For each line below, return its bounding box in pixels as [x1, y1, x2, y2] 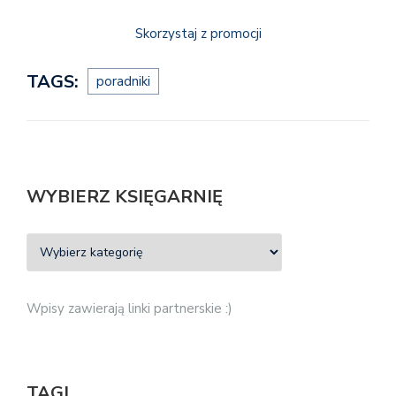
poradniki [96, 72, 150, 90]
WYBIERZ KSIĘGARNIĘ [27, 184, 223, 209]
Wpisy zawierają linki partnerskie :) [27, 299, 232, 317]
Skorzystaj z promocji [134, 25, 262, 43]
